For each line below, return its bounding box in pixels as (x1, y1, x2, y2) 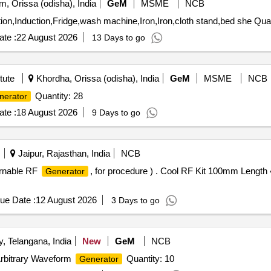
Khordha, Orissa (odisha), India (33, 73, 159, 83)
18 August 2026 (16, 107, 77, 117)
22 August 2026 (16, 32, 77, 42)
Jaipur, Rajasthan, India (15, 148, 110, 158)
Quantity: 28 (32, 91, 83, 101)
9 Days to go (91, 108, 140, 117)
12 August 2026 (35, 195, 97, 205)
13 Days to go (91, 33, 145, 42)
